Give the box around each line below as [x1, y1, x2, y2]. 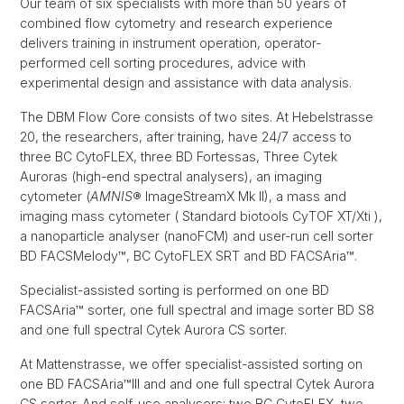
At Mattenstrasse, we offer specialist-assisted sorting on [20, 356, 363, 372]
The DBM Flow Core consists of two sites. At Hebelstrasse [20, 109, 373, 125]
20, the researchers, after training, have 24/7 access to [20, 129, 352, 145]
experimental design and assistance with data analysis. [20, 75, 352, 91]
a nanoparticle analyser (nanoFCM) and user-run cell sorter [20, 228, 373, 244]
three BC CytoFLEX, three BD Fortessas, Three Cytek [20, 149, 337, 165]
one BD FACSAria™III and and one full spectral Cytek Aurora [20, 376, 374, 392]
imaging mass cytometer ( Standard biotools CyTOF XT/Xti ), [20, 208, 382, 225]
